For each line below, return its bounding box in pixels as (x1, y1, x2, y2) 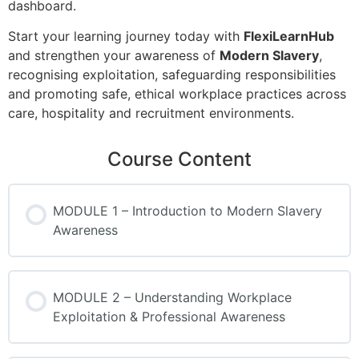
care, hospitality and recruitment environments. (8, 105, 294, 122)
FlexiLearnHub (244, 28, 334, 45)
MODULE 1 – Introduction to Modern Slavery (53, 203, 322, 220)
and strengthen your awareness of (8, 47, 220, 64)
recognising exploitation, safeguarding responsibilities (8, 67, 336, 83)
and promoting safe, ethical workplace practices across (8, 86, 346, 103)
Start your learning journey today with (8, 28, 244, 45)
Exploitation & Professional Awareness (53, 309, 285, 325)
